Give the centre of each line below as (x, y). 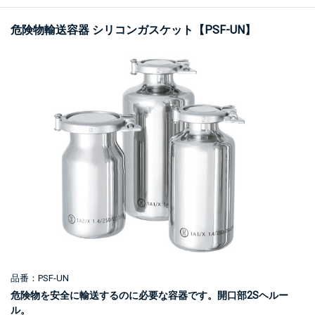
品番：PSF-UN (40, 278)
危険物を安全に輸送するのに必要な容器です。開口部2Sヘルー (149, 296)
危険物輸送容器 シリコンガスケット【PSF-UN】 (133, 30)
